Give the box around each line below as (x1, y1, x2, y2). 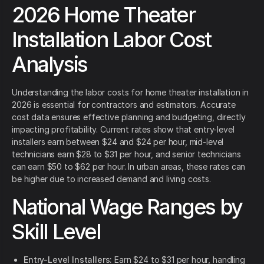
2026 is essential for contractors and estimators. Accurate (12, 100, 236, 110)
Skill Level (12, 219, 101, 245)
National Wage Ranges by (12, 194, 242, 220)
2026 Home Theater (12, 2, 196, 28)
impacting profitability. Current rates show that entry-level (12, 124, 235, 135)
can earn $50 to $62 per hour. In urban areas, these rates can (12, 161, 246, 172)
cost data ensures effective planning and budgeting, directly (12, 112, 246, 123)
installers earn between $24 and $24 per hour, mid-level (12, 137, 224, 147)
